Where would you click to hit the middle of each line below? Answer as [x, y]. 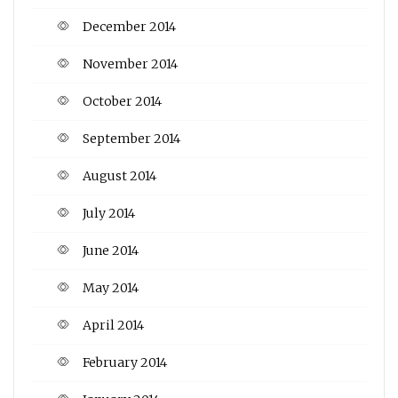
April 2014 [113, 325]
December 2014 [129, 26]
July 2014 [109, 213]
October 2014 [122, 101]
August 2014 [119, 175]
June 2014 [111, 250]
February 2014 [125, 362]
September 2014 [131, 138]
